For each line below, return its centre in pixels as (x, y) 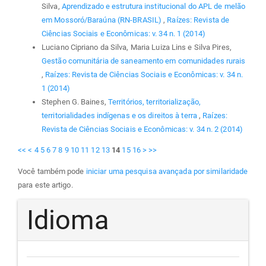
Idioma (68, 220)
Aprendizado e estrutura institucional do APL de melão (153, 7)
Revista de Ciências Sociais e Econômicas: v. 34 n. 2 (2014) (142, 129)
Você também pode (52, 171)
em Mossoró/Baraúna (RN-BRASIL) (103, 20)
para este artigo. (45, 185)
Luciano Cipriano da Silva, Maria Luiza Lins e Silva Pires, (137, 47)
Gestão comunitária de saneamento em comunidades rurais (144, 61)
